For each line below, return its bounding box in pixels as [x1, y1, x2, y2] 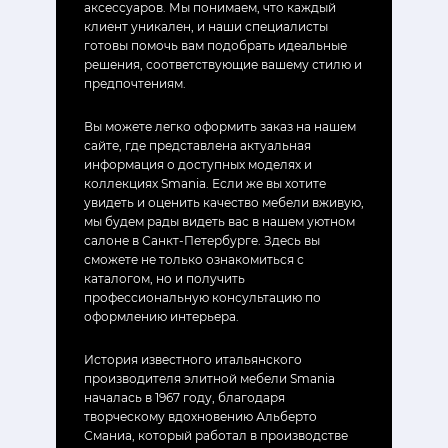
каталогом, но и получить [84, 270, 245, 286]
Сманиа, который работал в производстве [84, 427, 348, 443]
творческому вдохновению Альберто [84, 408, 317, 424]
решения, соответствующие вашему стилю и [84, 56, 362, 72]
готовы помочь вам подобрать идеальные [84, 37, 347, 53]
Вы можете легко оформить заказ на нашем [84, 118, 356, 134]
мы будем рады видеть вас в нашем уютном [84, 213, 355, 229]
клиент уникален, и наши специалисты [84, 18, 328, 34]
